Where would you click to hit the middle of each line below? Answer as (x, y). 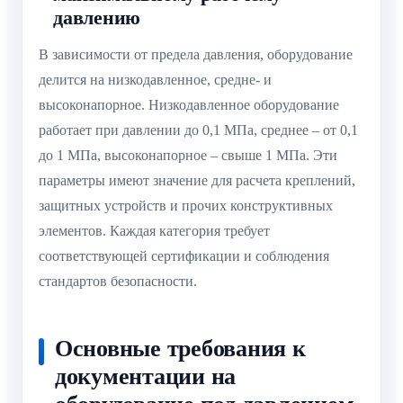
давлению (97, 18)
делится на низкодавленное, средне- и (155, 80)
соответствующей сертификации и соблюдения (184, 256)
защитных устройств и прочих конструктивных (186, 206)
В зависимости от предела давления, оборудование (196, 55)
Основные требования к (180, 348)
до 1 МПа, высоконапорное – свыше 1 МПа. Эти (188, 156)
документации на (146, 376)
